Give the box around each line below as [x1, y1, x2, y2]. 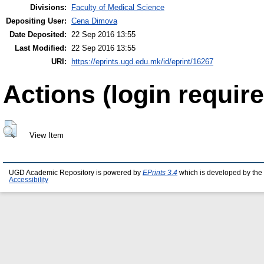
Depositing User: [6, 16, 67, 26]
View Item [29, 131, 64, 140]
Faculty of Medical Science [71, 3, 164, 12]
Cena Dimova [71, 16, 117, 26]
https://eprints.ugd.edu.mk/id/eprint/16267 [71, 57, 213, 67]
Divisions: [30, 3, 67, 12]
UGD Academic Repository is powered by [9, 169, 143, 177]
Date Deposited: [9, 30, 67, 39]
